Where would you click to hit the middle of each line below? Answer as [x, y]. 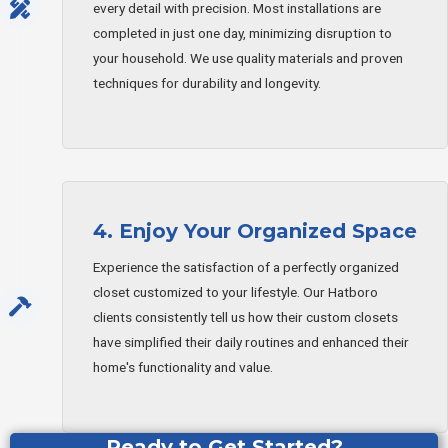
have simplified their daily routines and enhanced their [251, 341]
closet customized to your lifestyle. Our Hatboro [235, 291]
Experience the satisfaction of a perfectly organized [246, 266]
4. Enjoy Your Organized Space [255, 230]
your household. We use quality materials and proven [248, 57]
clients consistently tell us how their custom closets [245, 316]
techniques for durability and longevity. [207, 82]
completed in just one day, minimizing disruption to [242, 32]
